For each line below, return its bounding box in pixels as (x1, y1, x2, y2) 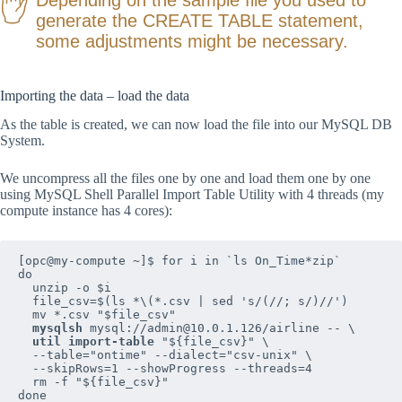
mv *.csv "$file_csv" (18, 308, 32, 322)
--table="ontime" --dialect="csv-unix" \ (18, 348, 32, 363)
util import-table (32, 335, 154, 349)
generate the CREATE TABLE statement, (36, 10, 363, 31)
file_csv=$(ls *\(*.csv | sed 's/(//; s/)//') (18, 294, 32, 309)
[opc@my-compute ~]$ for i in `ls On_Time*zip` (18, 254, 341, 268)
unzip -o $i (18, 281, 32, 295)
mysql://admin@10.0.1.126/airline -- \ (83, 321, 355, 336)
